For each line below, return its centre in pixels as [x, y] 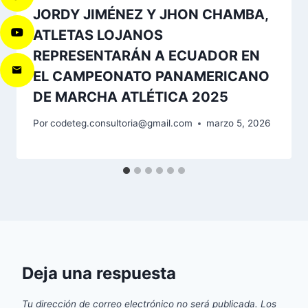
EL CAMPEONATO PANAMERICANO [151, 76]
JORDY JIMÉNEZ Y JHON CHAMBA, [151, 14]
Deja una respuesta [99, 274]
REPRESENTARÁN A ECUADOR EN [146, 55]
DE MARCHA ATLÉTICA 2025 [131, 97]
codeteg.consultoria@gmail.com [122, 123]
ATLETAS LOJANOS [98, 35]
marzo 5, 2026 [239, 123]
